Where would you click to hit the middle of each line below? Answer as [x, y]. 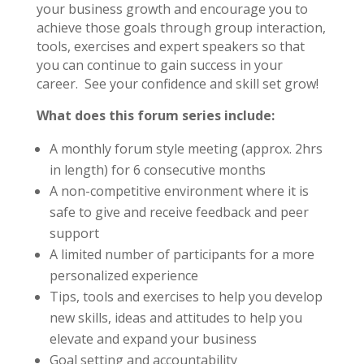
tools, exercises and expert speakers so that [170, 46]
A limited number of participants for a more [182, 254]
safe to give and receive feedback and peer [179, 212]
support [74, 233]
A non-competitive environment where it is [179, 191]
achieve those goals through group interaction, [181, 28]
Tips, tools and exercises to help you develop [186, 297]
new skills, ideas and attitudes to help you [175, 318]
